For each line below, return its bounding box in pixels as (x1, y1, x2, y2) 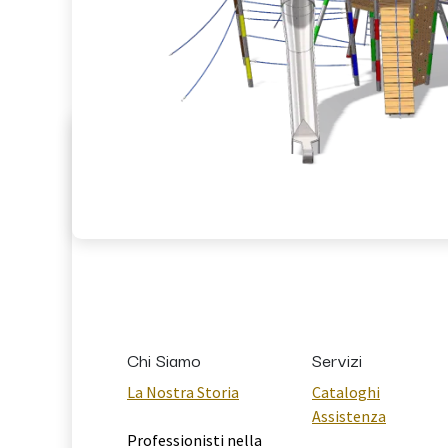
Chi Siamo (127, 346, 201, 374)
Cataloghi (312, 382, 380, 403)
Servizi (312, 346, 362, 374)
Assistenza (312, 406, 386, 427)
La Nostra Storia (127, 382, 239, 403)
